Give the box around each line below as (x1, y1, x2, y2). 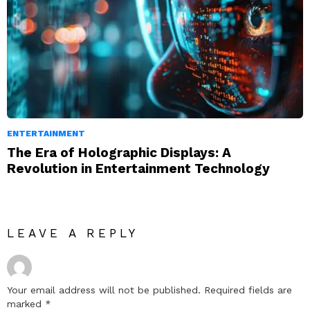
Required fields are (204, 284, 292, 295)
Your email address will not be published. (7, 284, 201, 295)
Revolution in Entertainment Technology (7, 160, 270, 176)
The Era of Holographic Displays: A (7, 144, 231, 161)
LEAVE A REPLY (7, 226, 139, 240)
